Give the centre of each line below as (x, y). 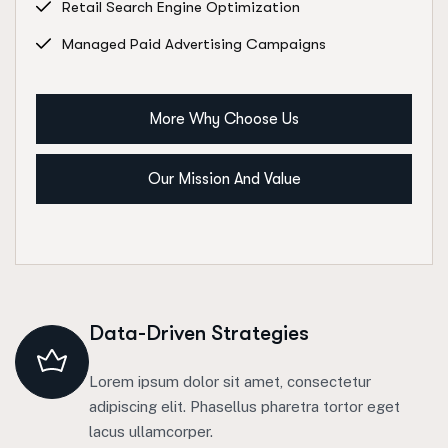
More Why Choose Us (224, 119)
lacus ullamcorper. (151, 432)
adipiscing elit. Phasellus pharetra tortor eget (244, 407)
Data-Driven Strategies (199, 333)
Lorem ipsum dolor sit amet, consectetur (230, 382)
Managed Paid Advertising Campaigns (194, 44)
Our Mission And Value (224, 179)
